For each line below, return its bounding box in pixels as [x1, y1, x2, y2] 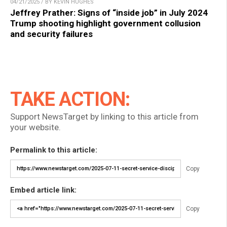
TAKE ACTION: [10, 88, 130, 110]
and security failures [10, 28, 93, 39]
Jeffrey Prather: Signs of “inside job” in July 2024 [10, 7, 208, 18]
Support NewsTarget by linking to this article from [10, 111, 199, 122]
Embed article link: [10, 185, 77, 195]
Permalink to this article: [10, 145, 97, 155]
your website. [10, 122, 61, 132]
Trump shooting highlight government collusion [10, 18, 201, 28]
